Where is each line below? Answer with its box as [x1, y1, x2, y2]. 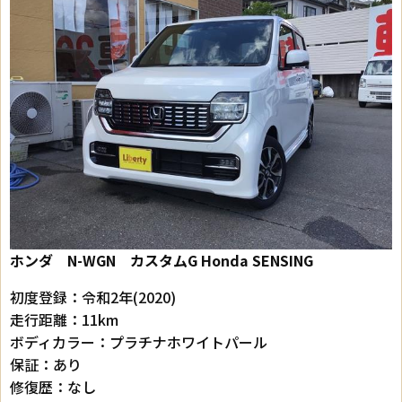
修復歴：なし [10, 376, 96, 398]
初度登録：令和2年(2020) [10, 286, 176, 309]
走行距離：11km [10, 309, 118, 331]
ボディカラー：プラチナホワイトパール [10, 331, 267, 354]
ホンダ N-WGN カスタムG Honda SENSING [10, 249, 313, 272]
